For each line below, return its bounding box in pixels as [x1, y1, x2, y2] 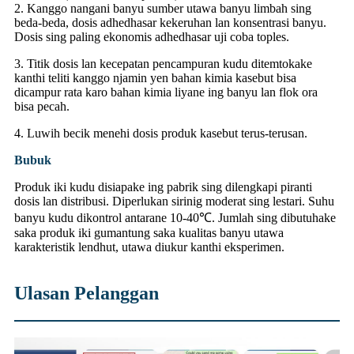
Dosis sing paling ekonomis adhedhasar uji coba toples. [14, 30, 289, 44]
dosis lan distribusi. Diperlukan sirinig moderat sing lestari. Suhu [14, 194, 334, 209]
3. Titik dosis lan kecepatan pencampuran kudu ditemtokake [14, 57, 312, 71]
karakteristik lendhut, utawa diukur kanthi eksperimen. [14, 240, 284, 254]
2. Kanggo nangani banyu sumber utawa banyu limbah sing [14, 2, 311, 16]
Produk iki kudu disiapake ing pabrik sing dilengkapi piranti [14, 180, 312, 194]
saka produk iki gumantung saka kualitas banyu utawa [14, 226, 284, 240]
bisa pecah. [14, 100, 70, 114]
